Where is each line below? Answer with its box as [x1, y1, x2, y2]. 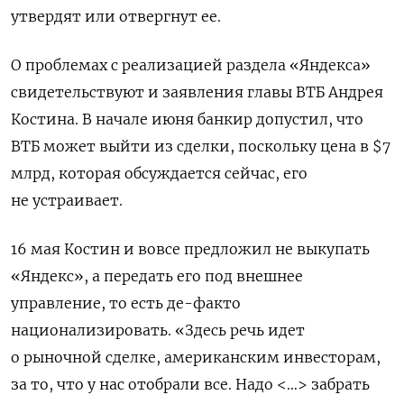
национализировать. [11, 321, 175, 340]
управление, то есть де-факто [11, 294, 241, 313]
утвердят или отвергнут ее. [11, 7, 221, 26]
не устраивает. [11, 191, 123, 210]
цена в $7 [320, 137, 390, 156]
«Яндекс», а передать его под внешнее [11, 267, 303, 286]
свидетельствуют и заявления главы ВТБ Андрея [11, 83, 383, 102]
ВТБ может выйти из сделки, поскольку [11, 137, 320, 156]
